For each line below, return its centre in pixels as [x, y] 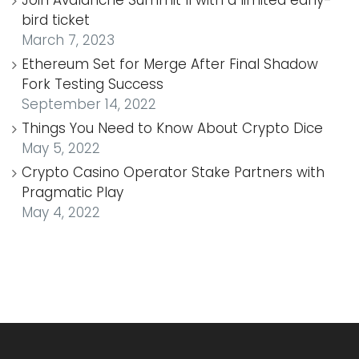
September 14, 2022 [89, 104]
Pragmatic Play [73, 192]
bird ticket [56, 20]
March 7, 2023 [68, 40]
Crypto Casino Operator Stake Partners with [173, 172]
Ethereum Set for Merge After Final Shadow [170, 64]
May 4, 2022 [61, 212]
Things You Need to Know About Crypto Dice [172, 128]
